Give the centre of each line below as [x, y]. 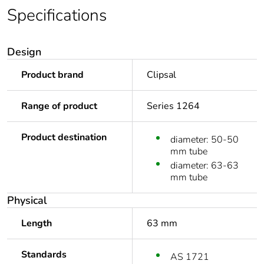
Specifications [57, 16]
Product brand [52, 75]
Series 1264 [173, 106]
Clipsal [161, 75]
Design [24, 52]
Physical [27, 201]
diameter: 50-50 [204, 140]
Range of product [59, 106]
